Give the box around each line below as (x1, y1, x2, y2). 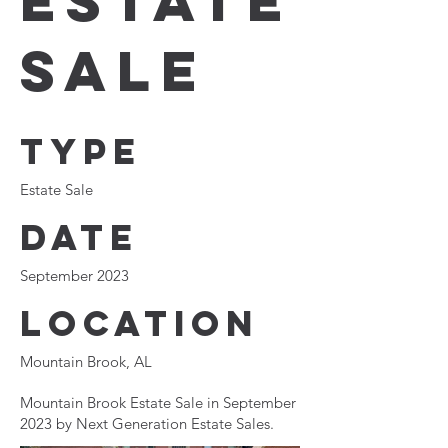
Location (20, 301, 259, 345)
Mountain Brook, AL (20, 352, 152, 371)
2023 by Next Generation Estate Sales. (20, 414, 274, 433)
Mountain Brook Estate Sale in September (20, 393, 296, 412)
